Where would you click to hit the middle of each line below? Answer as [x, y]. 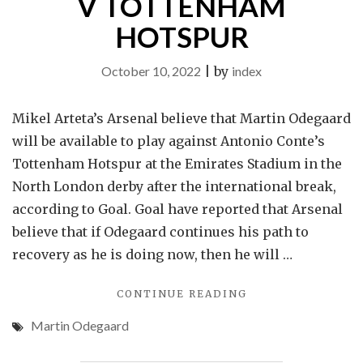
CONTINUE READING [181, 294]
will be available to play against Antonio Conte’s [169, 141]
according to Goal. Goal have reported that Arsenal [177, 209]
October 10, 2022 [151, 71]
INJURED [274, 344]
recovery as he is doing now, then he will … [152, 254]
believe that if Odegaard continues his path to [160, 232]
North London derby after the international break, [174, 186]
